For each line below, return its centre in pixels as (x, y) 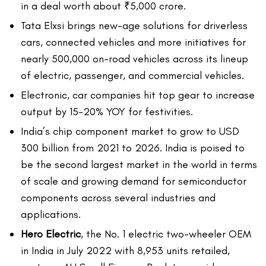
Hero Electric (51, 234)
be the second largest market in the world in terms (139, 165)
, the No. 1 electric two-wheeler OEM (166, 234)
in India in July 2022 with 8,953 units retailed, (125, 251)
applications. (51, 215)
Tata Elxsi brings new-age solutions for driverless (134, 26)
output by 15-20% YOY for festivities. (107, 112)
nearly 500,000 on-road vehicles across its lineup (134, 59)
